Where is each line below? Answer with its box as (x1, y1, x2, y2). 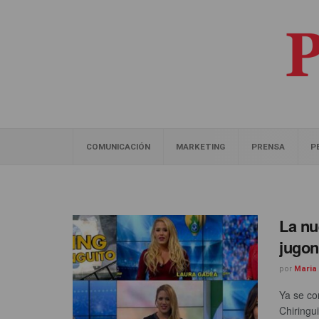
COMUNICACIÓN (85, 142, 150, 152)
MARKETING (176, 142, 226, 152)
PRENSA (251, 142, 285, 152)
